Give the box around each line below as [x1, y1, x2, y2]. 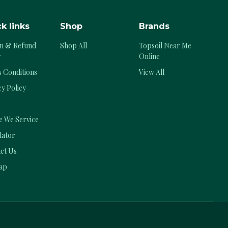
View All [139, 67, 165, 77]
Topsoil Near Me [139, 40, 192, 50]
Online [139, 51, 160, 61]
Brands [139, 21, 170, 31]
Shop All [60, 40, 87, 50]
